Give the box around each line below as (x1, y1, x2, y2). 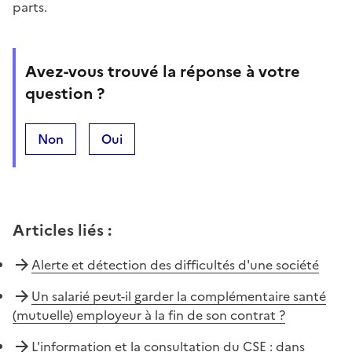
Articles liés (13, 218, 104, 242)
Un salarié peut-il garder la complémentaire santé (31, 286, 326, 306)
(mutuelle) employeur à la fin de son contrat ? (13, 305, 285, 324)
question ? (25, 81, 104, 105)
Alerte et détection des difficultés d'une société (31, 255, 319, 274)
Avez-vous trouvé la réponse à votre (25, 59, 300, 83)
